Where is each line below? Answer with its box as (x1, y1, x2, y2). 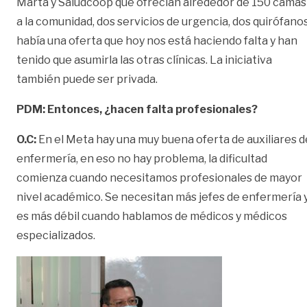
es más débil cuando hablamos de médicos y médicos (16, 209, 287, 223)
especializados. (16, 228, 97, 242)
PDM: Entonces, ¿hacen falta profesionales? (16, 102, 258, 116)
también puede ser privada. (16, 72, 160, 86)
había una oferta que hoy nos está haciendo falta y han (16, 34, 297, 47)
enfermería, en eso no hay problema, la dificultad (16, 151, 267, 165)
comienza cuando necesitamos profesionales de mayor (16, 171, 302, 184)
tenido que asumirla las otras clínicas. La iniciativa (16, 53, 272, 66)
